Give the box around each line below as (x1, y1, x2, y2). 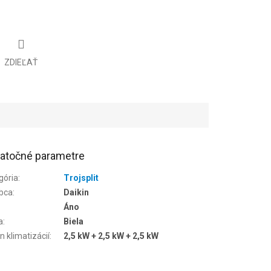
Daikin (64, 187, 90, 197)
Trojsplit (64, 172, 99, 183)
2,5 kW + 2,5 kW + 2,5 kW (64, 230, 159, 241)
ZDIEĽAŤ (4, 57, 38, 67)
